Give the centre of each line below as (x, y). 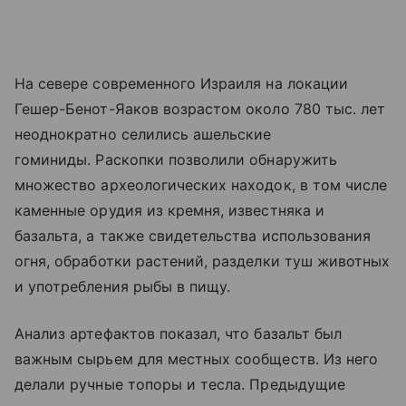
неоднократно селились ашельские (143, 134)
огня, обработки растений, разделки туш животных (203, 261)
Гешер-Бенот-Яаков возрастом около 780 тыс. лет (200, 109)
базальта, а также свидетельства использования (193, 236)
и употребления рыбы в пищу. (123, 286)
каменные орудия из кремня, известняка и (169, 210)
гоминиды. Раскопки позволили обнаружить (176, 159)
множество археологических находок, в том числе (201, 185)
